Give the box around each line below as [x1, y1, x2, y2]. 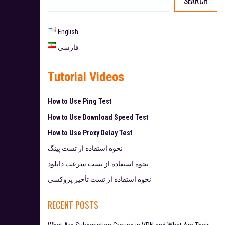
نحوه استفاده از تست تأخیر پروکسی [48, 175, 151, 184]
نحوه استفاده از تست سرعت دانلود [48, 160, 149, 168]
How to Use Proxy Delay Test [48, 129, 132, 137]
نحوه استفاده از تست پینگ [48, 144, 123, 153]
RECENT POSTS [48, 198, 98, 212]
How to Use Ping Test [48, 97, 111, 106]
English [58, 28, 79, 36]
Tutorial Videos [48, 70, 124, 85]
